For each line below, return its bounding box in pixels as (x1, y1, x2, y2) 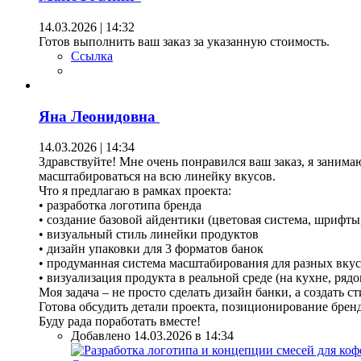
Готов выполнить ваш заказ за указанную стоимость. (39, 35, 330, 49)
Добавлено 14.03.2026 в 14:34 (71, 329, 234, 343)
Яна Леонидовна (39, 107, 160, 125)
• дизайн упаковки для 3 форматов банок (39, 242, 263, 256)
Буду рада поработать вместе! (39, 314, 201, 329)
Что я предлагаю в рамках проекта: (39, 184, 231, 198)
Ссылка (71, 49, 113, 64)
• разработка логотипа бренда (39, 198, 201, 213)
